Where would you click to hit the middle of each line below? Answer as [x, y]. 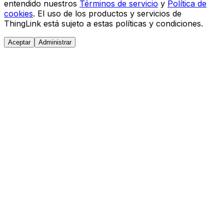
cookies [18, 14]
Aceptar [19, 42]
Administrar [55, 42]
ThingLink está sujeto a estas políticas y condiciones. [103, 24]
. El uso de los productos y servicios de [107, 14]
